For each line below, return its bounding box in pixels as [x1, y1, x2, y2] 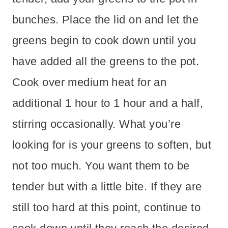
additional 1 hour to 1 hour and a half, [12, 96, 204, 109]
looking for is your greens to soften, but [12, 138, 212, 151]
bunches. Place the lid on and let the [12, 13, 199, 26]
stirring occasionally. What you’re [12, 117, 181, 130]
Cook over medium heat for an [12, 75, 167, 89]
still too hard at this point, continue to [12, 201, 201, 214]
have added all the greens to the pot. [12, 54, 199, 68]
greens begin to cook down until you [12, 34, 196, 47]
